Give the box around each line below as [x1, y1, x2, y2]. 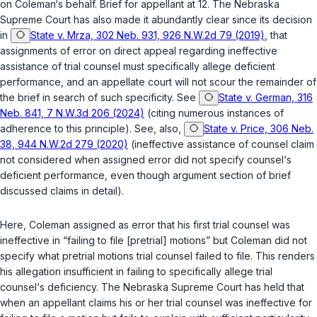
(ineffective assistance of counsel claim [128, 138, 314, 151]
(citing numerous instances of [144, 107, 284, 120]
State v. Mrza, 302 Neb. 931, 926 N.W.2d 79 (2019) [30, 29, 265, 42]
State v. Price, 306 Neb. [204, 122, 313, 135]
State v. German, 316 [219, 91, 313, 104]
